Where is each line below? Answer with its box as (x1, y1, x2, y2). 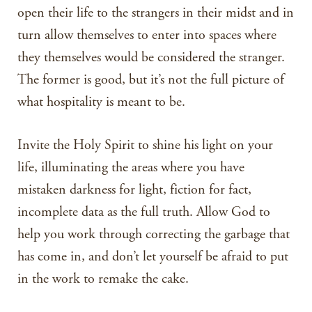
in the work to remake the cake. (17, 270, 189, 288)
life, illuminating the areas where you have (17, 159, 244, 176)
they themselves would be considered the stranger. (17, 49, 285, 66)
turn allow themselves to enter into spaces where (17, 26, 276, 44)
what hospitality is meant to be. (17, 93, 185, 111)
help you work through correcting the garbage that (17, 226, 290, 243)
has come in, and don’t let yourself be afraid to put (17, 248, 288, 265)
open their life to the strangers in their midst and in (17, 4, 294, 22)
